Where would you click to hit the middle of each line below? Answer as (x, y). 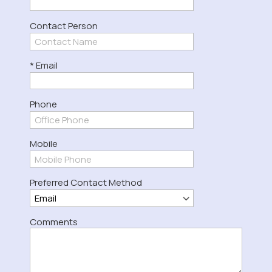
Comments (53, 222)
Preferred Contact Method (86, 183)
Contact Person (63, 26)
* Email (43, 65)
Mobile (43, 143)
